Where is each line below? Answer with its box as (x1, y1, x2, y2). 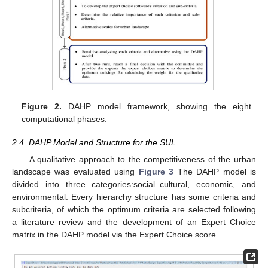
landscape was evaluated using (12, 166, 139, 176)
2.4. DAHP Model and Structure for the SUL (12, 137, 176, 147)
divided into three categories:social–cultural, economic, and (12, 179, 256, 189)
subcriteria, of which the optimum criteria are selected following (12, 204, 256, 214)
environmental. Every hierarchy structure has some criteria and (12, 191, 256, 202)
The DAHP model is (173, 166, 257, 176)
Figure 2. (22, 102, 62, 112)
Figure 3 (138, 166, 174, 176)
